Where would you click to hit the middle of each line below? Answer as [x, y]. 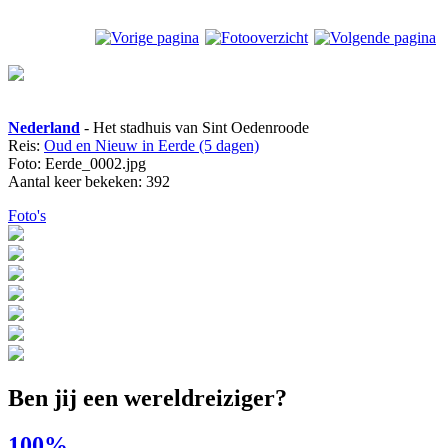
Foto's [27, 215]
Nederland [44, 127]
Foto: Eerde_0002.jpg [77, 163]
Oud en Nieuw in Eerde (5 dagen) [151, 145]
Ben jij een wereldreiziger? [147, 397]
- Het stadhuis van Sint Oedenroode [194, 127]
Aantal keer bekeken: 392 [89, 181]
